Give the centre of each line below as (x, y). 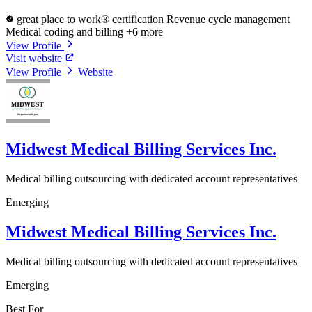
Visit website (35, 58)
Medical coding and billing (66, 32)
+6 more (145, 32)
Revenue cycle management (228, 19)
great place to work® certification (90, 19)
